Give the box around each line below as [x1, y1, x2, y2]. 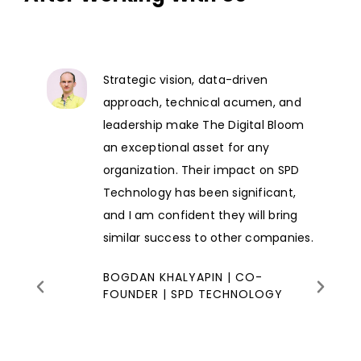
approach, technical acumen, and [102, 93, 301, 110]
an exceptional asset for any [102, 139, 270, 156]
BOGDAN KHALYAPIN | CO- [102, 268, 263, 285]
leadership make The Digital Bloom [102, 116, 305, 133]
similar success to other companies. [102, 229, 313, 246]
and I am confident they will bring [102, 206, 298, 223]
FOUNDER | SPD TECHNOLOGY [102, 285, 283, 302]
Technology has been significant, [102, 184, 297, 201]
